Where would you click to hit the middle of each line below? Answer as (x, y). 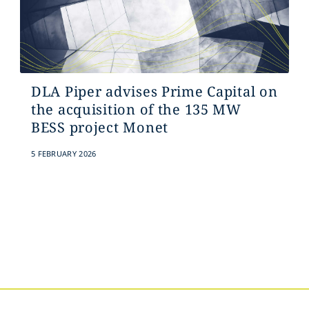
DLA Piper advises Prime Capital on (154, 91)
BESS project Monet (99, 127)
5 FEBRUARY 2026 (63, 153)
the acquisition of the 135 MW (136, 109)
